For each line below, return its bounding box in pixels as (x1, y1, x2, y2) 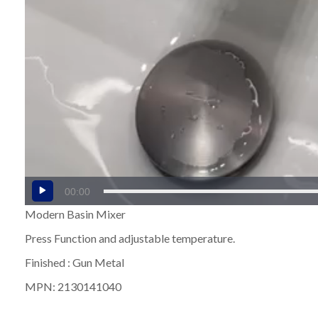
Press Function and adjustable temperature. (25, 231, 235, 246)
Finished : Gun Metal (25, 256, 124, 270)
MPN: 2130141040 (25, 280, 121, 294)
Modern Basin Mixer (25, 207, 126, 221)
